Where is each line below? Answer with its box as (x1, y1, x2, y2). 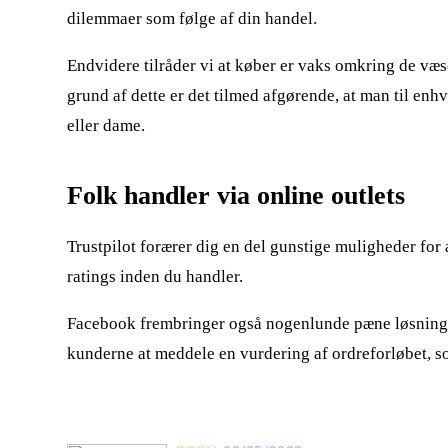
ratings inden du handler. (67, 266, 243, 286)
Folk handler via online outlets (67, 180, 405, 210)
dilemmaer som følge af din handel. (67, 8, 317, 28)
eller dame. (67, 115, 145, 135)
